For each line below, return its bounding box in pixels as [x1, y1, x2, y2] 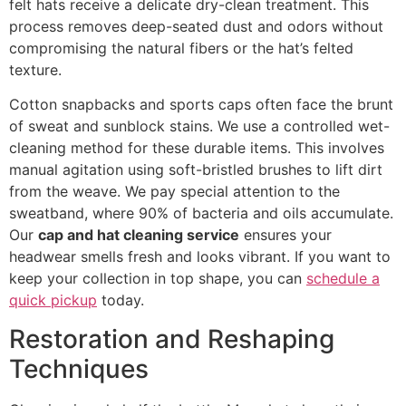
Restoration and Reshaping [9, 323, 334, 354]
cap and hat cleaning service [38, 226, 239, 245]
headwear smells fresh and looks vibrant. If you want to [9, 247, 391, 266]
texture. [9, 60, 62, 79]
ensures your [239, 226, 332, 245]
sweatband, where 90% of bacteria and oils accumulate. [9, 204, 393, 223]
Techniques [9, 353, 149, 384]
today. [97, 291, 144, 310]
